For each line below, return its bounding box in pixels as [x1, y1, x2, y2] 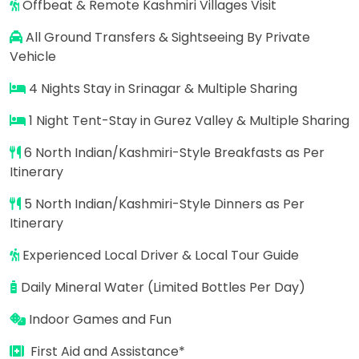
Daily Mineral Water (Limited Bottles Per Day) [18, 277, 305, 296]
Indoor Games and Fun [26, 309, 171, 329]
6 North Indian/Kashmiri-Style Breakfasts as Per [21, 143, 325, 162]
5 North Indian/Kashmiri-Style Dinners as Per [21, 194, 305, 213]
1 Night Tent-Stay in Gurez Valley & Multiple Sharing [26, 111, 349, 130]
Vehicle [10, 46, 56, 66]
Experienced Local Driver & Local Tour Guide [19, 245, 302, 264]
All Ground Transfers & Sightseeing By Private [22, 27, 310, 46]
